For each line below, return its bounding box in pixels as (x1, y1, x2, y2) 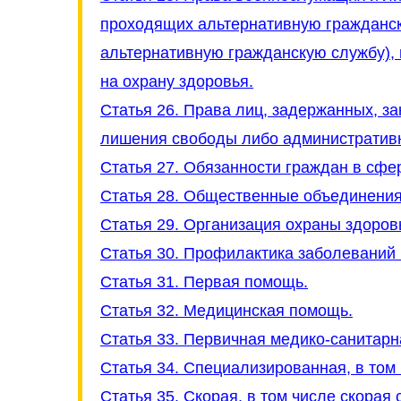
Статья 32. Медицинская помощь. (100, 302, 353, 320)
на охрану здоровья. (100, 73, 253, 90)
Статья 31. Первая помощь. (100, 273, 308, 291)
